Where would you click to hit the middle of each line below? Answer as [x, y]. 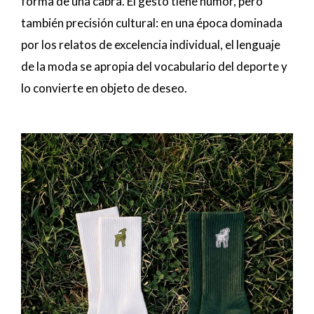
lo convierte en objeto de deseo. [104, 88]
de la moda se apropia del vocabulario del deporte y [154, 66]
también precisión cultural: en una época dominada [152, 22]
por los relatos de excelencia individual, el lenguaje [151, 44]
